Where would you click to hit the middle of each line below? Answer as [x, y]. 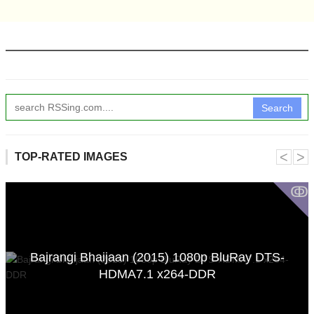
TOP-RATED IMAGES [71, 156]
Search [277, 108]
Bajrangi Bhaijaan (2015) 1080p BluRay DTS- [157, 257]
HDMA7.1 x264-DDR [157, 274]
